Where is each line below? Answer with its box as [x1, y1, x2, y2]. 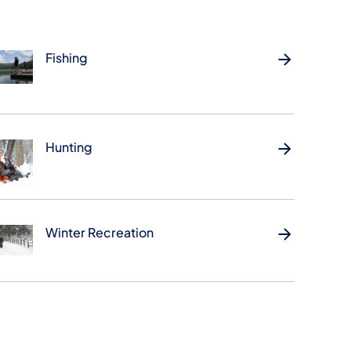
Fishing [45, 49, 88, 67]
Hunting [45, 138, 92, 155]
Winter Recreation [45, 223, 154, 241]
